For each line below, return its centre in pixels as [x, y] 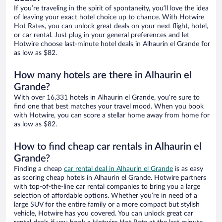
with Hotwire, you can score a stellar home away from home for [112, 116]
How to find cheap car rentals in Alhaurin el [108, 147]
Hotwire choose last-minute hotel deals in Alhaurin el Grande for [112, 44]
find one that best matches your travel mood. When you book [109, 107]
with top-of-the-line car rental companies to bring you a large [107, 187]
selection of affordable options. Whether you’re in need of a [106, 196]
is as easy [188, 169]
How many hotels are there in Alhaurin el [103, 76]
